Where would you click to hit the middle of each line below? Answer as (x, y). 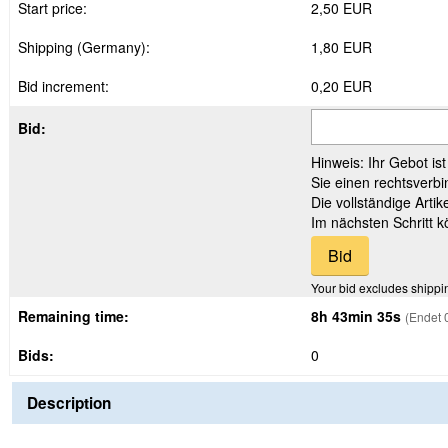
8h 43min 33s (356, 316)
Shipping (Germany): (84, 47)
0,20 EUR (341, 86)
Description (69, 403)
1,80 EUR (341, 47)
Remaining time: (73, 316)
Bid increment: (63, 86)
